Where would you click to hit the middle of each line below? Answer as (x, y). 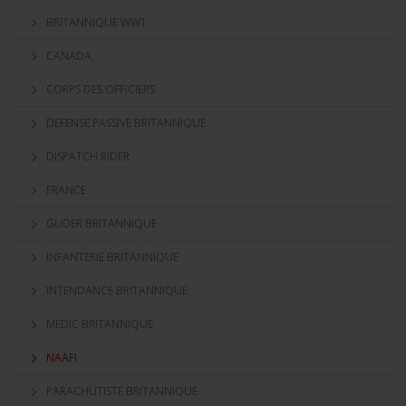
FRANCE (66, 190)
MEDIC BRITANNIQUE (100, 324)
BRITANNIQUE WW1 (97, 22)
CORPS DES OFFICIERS (101, 89)
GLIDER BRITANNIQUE (101, 223)
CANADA (69, 56)
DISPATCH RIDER (88, 156)
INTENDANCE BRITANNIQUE (117, 290)
